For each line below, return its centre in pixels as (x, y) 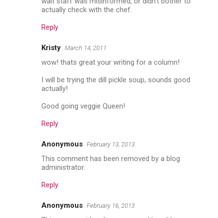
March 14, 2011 (86, 48)
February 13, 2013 (111, 144)
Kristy (51, 47)
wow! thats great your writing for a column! (110, 62)
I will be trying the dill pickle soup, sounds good (116, 80)
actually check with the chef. (87, 9)
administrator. (63, 167)
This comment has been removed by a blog (111, 158)
